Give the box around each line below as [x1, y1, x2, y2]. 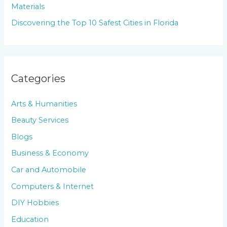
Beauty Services [11, 116, 69, 125]
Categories [11, 72, 66, 85]
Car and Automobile [11, 165, 87, 175]
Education [11, 215, 49, 224]
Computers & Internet [11, 181, 94, 191]
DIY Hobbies [11, 198, 59, 208]
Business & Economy [11, 148, 89, 158]
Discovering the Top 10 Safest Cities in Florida [11, 18, 179, 28]
